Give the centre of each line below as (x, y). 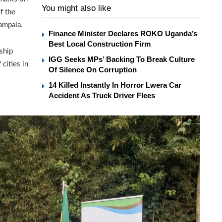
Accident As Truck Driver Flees (102, 96)
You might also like (76, 8)
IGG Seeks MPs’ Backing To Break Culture (122, 59)
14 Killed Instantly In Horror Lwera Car (115, 85)
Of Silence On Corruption (93, 70)
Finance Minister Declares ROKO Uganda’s (123, 34)
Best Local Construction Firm (100, 44)
